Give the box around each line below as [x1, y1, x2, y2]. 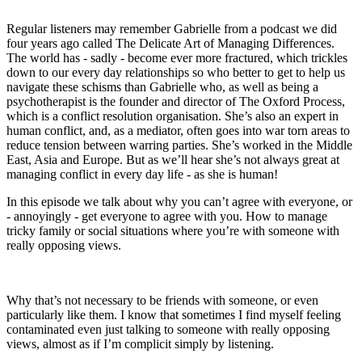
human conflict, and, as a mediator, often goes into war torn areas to [6, 124, 350, 138]
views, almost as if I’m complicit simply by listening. [6, 337, 274, 351]
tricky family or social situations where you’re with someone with [6, 224, 339, 238]
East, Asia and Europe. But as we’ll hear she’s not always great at [6, 153, 339, 167]
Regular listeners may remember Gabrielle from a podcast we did [6, 22, 337, 36]
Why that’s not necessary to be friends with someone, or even [6, 293, 318, 308]
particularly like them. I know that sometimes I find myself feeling [6, 308, 341, 322]
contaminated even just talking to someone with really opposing [6, 322, 330, 337]
